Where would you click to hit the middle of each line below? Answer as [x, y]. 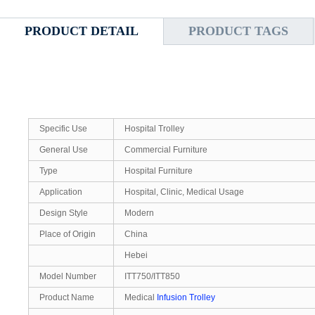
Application [61, 192]
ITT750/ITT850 [152, 276]
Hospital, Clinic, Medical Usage [184, 192]
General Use [64, 150]
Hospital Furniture [159, 171]
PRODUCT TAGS [238, 31]
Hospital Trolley [154, 129]
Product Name [67, 297]
